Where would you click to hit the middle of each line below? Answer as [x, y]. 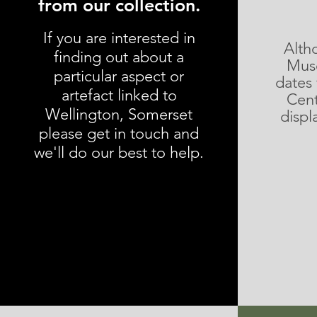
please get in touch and [119, 133]
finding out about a [119, 57]
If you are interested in [119, 38]
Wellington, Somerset [119, 114]
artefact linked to [119, 95]
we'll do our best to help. [119, 152]
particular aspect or [119, 76]
